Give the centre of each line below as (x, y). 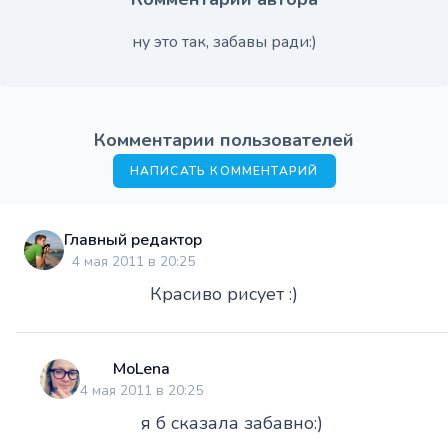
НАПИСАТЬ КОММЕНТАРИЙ (224, 170)
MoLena (141, 368)
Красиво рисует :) (224, 293)
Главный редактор (133, 239)
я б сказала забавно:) (232, 422)
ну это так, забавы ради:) (224, 41)
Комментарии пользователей (224, 139)
